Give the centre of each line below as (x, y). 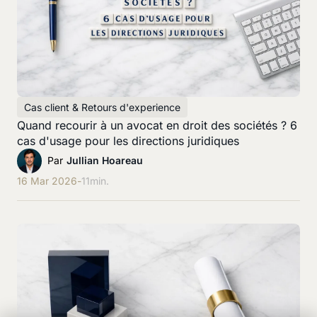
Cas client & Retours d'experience (102, 107)
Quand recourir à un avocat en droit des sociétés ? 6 (157, 125)
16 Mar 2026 (47, 180)
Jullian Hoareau (105, 161)
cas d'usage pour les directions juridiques (128, 140)
